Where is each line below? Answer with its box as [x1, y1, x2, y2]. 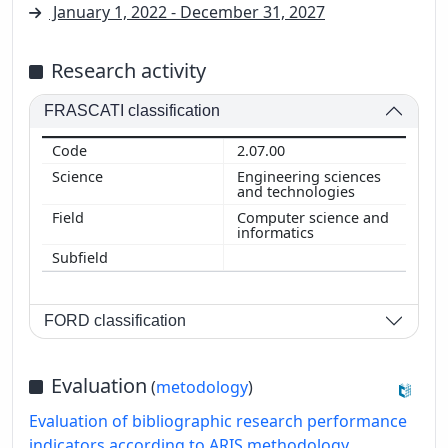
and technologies [237, 181, 359, 201]
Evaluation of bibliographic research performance [29, 409, 407, 432]
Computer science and [237, 207, 389, 227]
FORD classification [44, 312, 187, 330]
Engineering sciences [237, 166, 381, 186]
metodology [156, 375, 248, 398]
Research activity [51, 56, 206, 84]
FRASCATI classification [44, 102, 221, 120]
